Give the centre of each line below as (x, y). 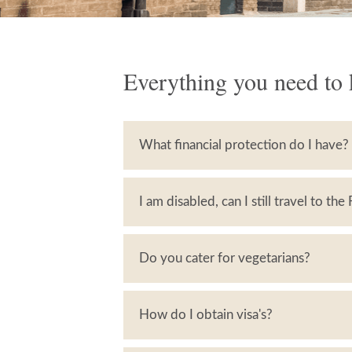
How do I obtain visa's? (206, 315)
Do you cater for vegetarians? (225, 258)
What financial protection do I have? (244, 145)
